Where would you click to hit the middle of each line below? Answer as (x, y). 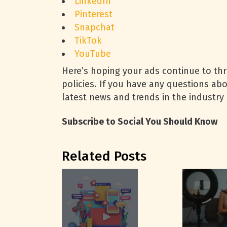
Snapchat (94, 27)
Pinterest (93, 14)
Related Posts (104, 156)
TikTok (88, 41)
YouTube (93, 54)
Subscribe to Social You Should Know (140, 122)
